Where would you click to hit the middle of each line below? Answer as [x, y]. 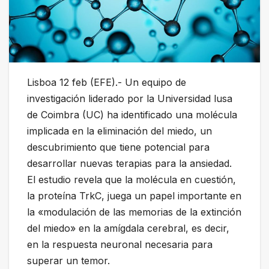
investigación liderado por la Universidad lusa [130, 99]
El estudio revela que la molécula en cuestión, [131, 180]
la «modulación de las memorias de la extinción [134, 212]
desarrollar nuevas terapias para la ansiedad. [129, 164]
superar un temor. [68, 261]
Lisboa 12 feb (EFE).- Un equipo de [107, 83]
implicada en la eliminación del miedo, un [119, 131]
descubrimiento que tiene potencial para [118, 147]
